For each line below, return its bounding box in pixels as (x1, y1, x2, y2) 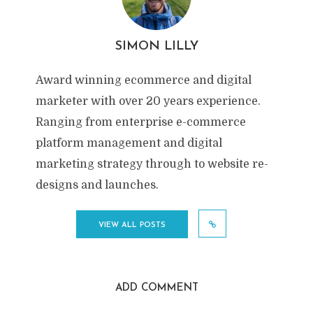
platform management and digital (35, 137, 222, 150)
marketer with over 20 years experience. (35, 95, 261, 108)
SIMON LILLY (115, 40, 198, 53)
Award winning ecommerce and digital (35, 74, 252, 87)
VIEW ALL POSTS (99, 221, 166, 229)
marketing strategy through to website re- (35, 158, 268, 170)
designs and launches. (35, 179, 159, 191)
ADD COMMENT (115, 283, 198, 293)
